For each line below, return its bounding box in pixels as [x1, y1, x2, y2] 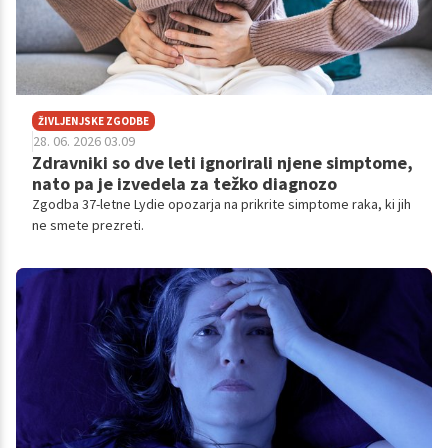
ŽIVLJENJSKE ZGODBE [38, 113, 149, 128]
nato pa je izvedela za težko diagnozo [32, 171, 337, 195]
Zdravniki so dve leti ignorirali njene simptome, [32, 150, 413, 174]
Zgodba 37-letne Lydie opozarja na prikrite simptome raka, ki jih [32, 194, 411, 213]
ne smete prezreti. [32, 215, 144, 234]
